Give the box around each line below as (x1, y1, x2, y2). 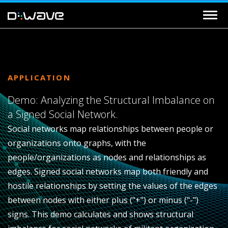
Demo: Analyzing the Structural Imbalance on (8, 93, 215, 107)
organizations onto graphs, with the (8, 137, 146, 149)
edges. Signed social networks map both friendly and (8, 165, 208, 177)
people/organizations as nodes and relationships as (8, 151, 206, 163)
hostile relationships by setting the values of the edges (8, 180, 217, 191)
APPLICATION (8, 72, 71, 82)
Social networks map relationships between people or (8, 123, 213, 134)
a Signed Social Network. (8, 107, 118, 121)
